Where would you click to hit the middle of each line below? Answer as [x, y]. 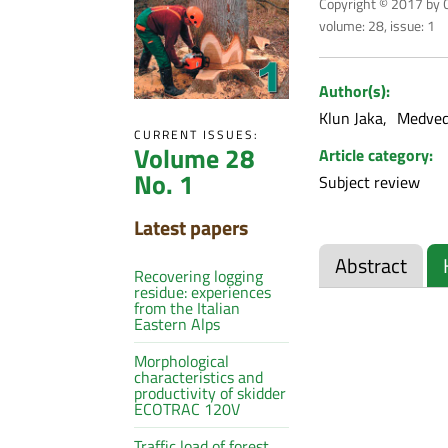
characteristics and [199, 376]
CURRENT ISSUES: [197, 134]
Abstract [370, 265]
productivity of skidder [210, 392]
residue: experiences [203, 291]
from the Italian [187, 307]
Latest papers [191, 227]
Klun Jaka [350, 117]
